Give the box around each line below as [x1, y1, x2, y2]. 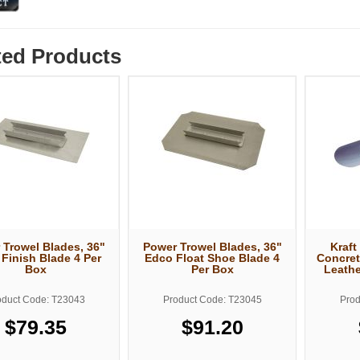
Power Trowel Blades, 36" [142, 239, 282, 253]
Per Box [190, 262, 234, 276]
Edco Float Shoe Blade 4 [145, 251, 280, 264]
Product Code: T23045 [162, 293, 262, 305]
